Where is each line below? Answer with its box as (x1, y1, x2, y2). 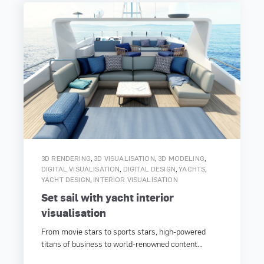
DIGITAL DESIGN (123, 164, 176, 173)
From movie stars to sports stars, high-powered (41, 226, 206, 236)
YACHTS (179, 164, 206, 173)
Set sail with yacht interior (41, 190, 174, 204)
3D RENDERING (41, 154, 91, 163)
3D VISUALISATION (94, 154, 155, 163)
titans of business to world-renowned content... (41, 238, 203, 249)
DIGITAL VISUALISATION (41, 164, 120, 173)
